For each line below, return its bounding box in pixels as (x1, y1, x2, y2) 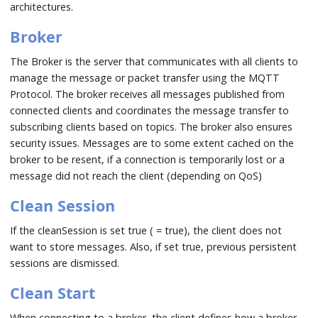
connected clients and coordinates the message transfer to (10, 103, 290, 117)
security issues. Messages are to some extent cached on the (10, 136, 295, 150)
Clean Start (10, 282, 96, 303)
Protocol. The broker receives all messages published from (10, 87, 285, 101)
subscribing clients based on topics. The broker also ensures (10, 119, 293, 133)
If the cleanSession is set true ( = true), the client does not (10, 223, 283, 237)
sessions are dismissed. (10, 256, 120, 270)
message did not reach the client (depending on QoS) (10, 168, 263, 182)
